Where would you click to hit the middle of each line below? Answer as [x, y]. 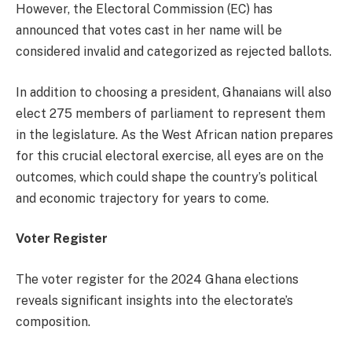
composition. [53, 321]
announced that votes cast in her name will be [149, 31]
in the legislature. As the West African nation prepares [174, 134]
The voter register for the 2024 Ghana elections [157, 279]
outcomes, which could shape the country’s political [167, 177]
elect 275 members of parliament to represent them [170, 113]
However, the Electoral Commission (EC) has [144, 9]
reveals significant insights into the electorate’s [154, 300]
